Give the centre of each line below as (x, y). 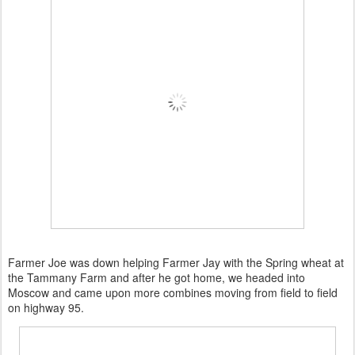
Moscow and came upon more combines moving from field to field (173, 292)
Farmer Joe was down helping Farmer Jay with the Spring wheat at (176, 262)
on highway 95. (46, 307)
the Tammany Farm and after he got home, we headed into (157, 277)
